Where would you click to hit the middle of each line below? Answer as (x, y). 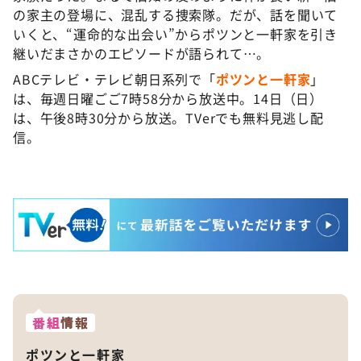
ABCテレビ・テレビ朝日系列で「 (114, 79)
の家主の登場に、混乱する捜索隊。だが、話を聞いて (176, 14)
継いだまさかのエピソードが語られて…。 (142, 53)
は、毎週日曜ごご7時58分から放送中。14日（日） (168, 98)
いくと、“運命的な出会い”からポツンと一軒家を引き (175, 33)
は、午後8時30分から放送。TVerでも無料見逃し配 (168, 117)
